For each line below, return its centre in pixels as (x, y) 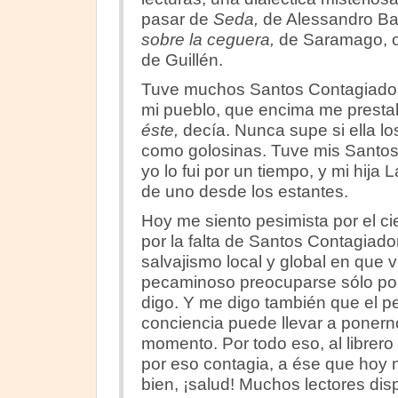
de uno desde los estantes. (244, 191)
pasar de (177, 19)
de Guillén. (182, 60)
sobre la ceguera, (210, 40)
